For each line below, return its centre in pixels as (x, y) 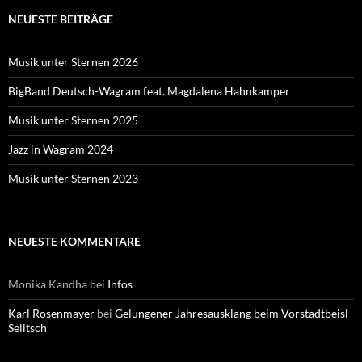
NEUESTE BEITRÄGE (61, 19)
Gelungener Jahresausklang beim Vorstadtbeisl (232, 314)
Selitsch (27, 328)
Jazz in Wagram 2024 (61, 149)
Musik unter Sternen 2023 (73, 179)
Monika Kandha (48, 284)
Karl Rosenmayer (51, 314)
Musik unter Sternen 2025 (73, 120)
